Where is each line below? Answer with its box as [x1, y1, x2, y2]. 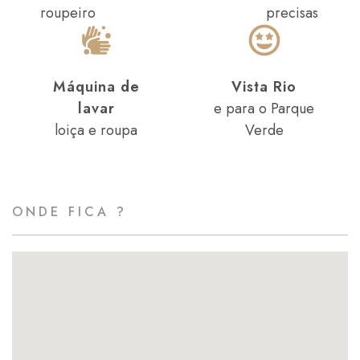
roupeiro [40, 2, 96, 23]
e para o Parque [214, 98, 314, 119]
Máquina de [52, 76, 140, 97]
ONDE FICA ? [12, 202, 127, 221]
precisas [265, 2, 318, 23]
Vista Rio [231, 76, 297, 97]
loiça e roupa [55, 120, 137, 141]
